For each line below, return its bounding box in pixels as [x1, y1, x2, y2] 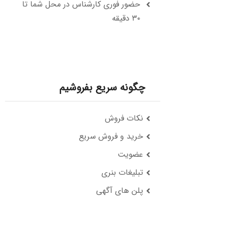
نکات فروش [104, 112, 143, 125]
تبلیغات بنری [101, 166, 143, 179]
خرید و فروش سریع [78, 130, 143, 143]
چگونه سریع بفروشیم [59, 80, 145, 95]
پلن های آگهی [95, 184, 143, 197]
